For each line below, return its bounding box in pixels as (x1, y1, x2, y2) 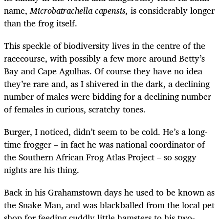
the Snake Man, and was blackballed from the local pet (4, 197, 215, 213)
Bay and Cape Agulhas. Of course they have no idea (4, 63, 202, 78)
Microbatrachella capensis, (30, 2, 128, 18)
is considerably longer (128, 2, 215, 18)
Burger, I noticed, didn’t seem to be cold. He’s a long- (4, 124, 208, 139)
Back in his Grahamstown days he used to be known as (4, 185, 215, 200)
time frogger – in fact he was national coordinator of (4, 137, 205, 152)
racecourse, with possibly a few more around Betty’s (4, 50, 205, 66)
